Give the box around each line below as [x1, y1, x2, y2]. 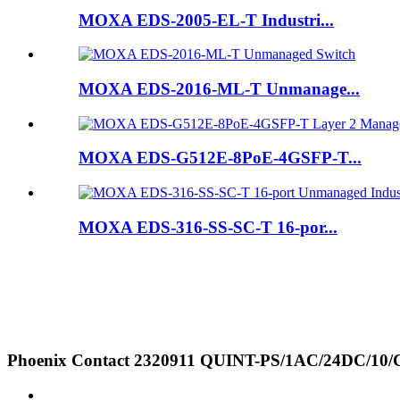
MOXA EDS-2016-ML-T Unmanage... [79, 79, 360, 98]
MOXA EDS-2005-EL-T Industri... [79, 10, 334, 29]
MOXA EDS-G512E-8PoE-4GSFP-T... [79, 148, 362, 168]
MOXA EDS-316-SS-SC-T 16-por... [79, 217, 337, 237]
